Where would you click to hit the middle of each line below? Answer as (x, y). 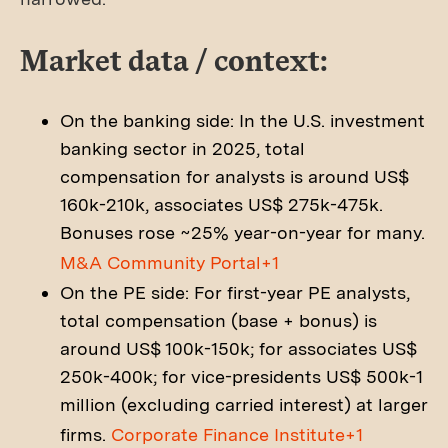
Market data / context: (174, 60)
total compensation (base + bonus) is (218, 320)
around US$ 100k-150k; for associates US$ (238, 348)
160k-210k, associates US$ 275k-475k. (221, 204)
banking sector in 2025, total (182, 148)
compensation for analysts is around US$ (234, 176)
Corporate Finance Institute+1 (237, 434)
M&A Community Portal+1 (169, 262)
